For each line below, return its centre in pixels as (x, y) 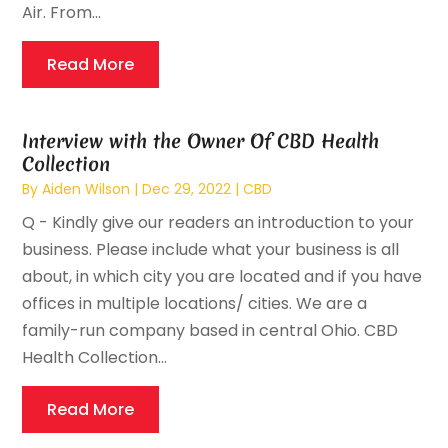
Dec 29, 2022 (187, 189)
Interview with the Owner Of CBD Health (201, 141)
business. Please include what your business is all (211, 250)
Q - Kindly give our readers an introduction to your (218, 223)
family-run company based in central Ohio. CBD (210, 331)
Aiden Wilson (86, 189)
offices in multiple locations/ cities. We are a (195, 304)
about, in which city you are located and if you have (222, 277)
